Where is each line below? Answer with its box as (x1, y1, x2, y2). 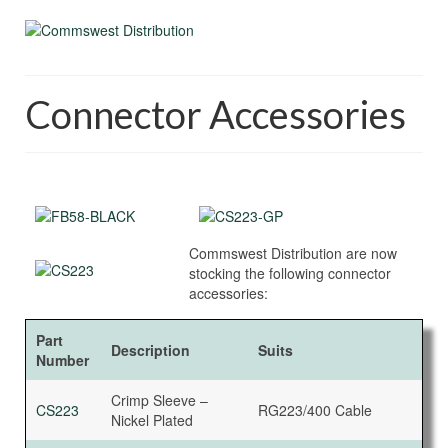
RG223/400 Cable (258, 400, 372, 420)
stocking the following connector (189, 263, 391, 283)
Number (36, 350, 89, 370)
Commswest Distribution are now (189, 243, 397, 263)
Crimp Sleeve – (111, 390, 208, 410)
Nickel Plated (111, 410, 193, 430)
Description (111, 340, 190, 360)
